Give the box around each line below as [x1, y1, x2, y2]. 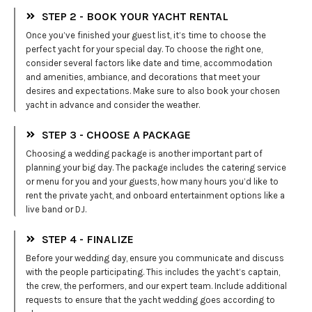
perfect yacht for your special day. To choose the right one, [26, 43, 263, 54]
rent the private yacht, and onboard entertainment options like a [26, 189, 285, 201]
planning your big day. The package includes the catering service [26, 162, 286, 173]
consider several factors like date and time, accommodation [26, 57, 272, 68]
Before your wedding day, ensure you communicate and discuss [26, 252, 284, 263]
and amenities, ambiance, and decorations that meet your [26, 71, 260, 82]
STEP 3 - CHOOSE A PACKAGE [41, 127, 191, 141]
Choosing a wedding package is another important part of [26, 148, 263, 159]
